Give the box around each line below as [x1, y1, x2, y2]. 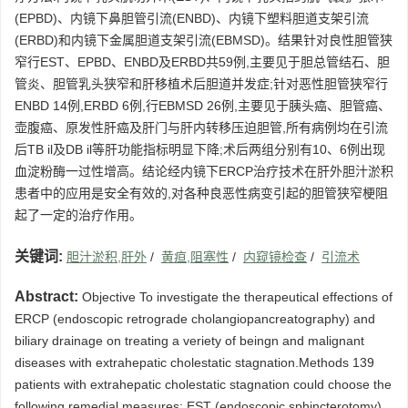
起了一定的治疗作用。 [15, 208, 142, 223]
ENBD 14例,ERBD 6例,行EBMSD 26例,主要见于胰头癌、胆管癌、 [15, 98, 391, 114]
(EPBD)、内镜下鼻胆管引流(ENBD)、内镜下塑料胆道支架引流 [15, 11, 369, 26]
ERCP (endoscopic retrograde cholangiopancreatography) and [15, 311, 375, 327]
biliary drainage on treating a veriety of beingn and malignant [15, 333, 364, 349]
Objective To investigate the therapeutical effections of [78, 290, 393, 305]
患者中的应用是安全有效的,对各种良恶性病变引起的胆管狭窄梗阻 [15, 186, 388, 201]
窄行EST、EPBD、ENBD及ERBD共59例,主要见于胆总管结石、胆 [15, 55, 390, 70]
